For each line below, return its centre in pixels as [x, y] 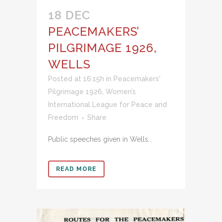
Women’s [121, 91]
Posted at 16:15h [76, 79]
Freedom [63, 117]
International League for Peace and [108, 104]
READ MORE [76, 169]
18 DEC [69, 15]
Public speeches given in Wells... [100, 139]
